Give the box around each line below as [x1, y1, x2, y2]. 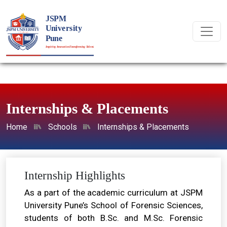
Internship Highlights [24, 169, 125, 182]
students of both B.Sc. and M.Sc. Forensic [24, 213, 203, 223]
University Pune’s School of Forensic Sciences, [24, 200, 203, 210]
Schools [48, 122, 77, 132]
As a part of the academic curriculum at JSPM [24, 187, 203, 198]
